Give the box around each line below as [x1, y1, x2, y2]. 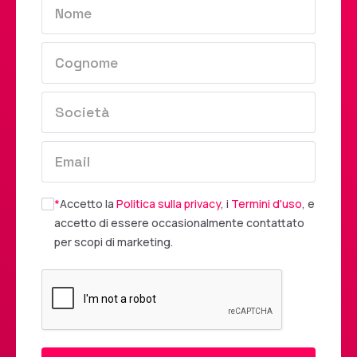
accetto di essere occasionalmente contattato [54, 214, 304, 230]
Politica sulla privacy [116, 195, 221, 211]
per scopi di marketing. [54, 233, 173, 249]
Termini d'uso [231, 195, 302, 211]
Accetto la [60, 195, 116, 211]
